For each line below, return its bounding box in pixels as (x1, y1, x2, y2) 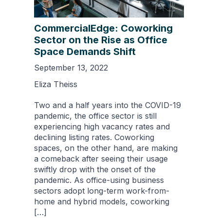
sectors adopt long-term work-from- (34, 185, 169, 196)
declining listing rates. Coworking (34, 132, 154, 142)
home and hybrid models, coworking (34, 196, 169, 206)
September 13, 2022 (34, 62, 108, 73)
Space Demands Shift (34, 45, 136, 57)
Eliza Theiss (34, 79, 77, 89)
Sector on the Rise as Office (34, 34, 167, 46)
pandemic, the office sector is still (34, 110, 157, 121)
